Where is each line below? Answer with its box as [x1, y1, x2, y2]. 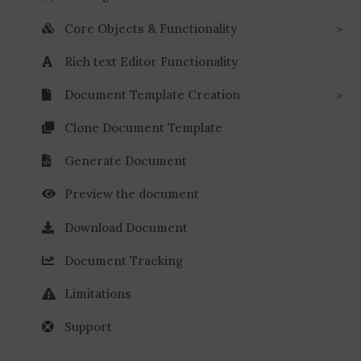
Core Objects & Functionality [64, 20, 237, 36]
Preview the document [64, 186, 199, 202]
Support [64, 319, 112, 335]
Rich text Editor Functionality [64, 53, 238, 69]
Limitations [64, 286, 131, 302]
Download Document [64, 219, 188, 235]
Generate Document [64, 153, 187, 169]
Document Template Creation [64, 86, 240, 102]
